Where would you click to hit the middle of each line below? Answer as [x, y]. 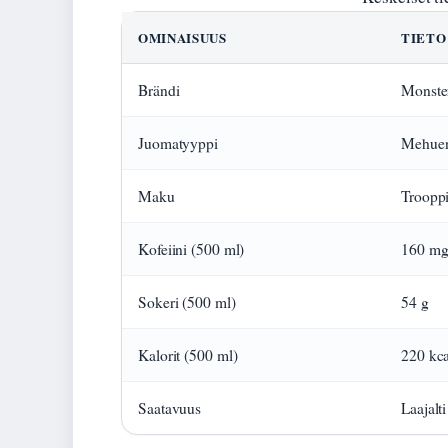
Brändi [159, 90]
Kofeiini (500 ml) [191, 249]
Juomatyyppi [178, 143]
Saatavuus [170, 408]
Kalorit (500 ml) [188, 355]
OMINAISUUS [182, 38]
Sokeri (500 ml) [187, 302]
